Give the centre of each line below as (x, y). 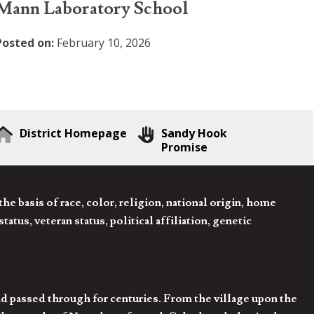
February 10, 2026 (102, 43)
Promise (185, 147)
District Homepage (74, 133)
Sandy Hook (194, 133)
